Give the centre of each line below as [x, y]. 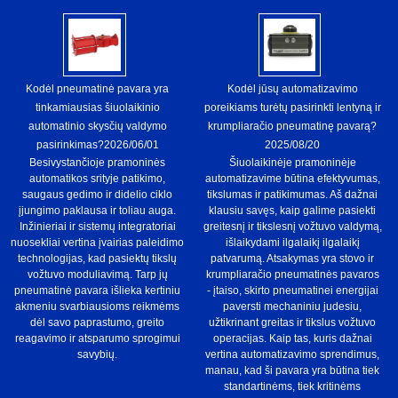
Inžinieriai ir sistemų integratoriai [97, 227]
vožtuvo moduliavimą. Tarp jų [97, 275]
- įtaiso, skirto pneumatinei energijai [292, 291]
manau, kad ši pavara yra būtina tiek [293, 371]
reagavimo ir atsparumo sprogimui [97, 339]
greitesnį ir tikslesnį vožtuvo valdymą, [292, 227]
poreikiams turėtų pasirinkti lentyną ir [292, 108]
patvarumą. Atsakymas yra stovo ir [293, 259]
